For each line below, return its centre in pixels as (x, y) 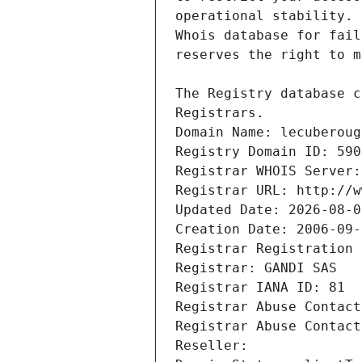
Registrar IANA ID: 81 (260, 288)
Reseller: (216, 346)
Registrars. (220, 113)
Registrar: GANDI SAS (256, 268)
